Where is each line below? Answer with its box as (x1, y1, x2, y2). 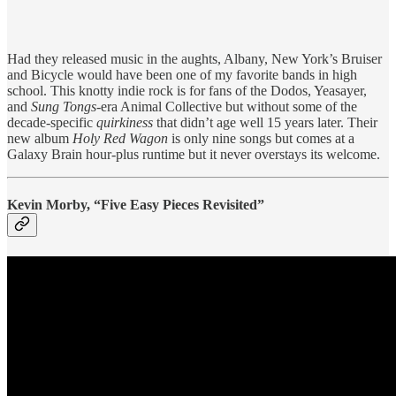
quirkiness (96, 115, 153, 131)
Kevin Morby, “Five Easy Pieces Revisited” (7, 197, 264, 213)
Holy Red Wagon (72, 131, 168, 147)
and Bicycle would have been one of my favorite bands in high (7, 67, 357, 83)
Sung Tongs (31, 99, 96, 115)
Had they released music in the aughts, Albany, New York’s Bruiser (7, 51, 382, 67)
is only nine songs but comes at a (168, 131, 354, 147)
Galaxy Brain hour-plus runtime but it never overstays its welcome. (7, 147, 384, 163)
